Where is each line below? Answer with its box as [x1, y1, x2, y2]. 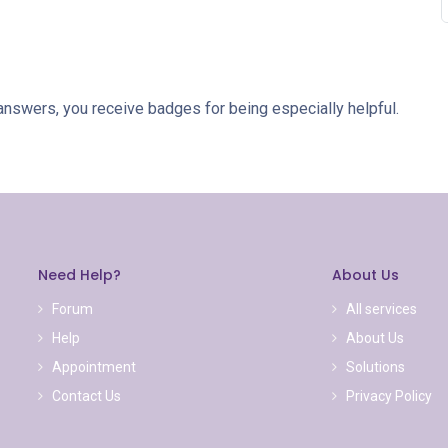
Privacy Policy [346, 388, 433, 405]
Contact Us [51, 388, 121, 405]
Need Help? [37, 265, 121, 286]
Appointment [51, 359, 136, 376]
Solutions [346, 359, 406, 376]
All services [346, 301, 418, 318]
